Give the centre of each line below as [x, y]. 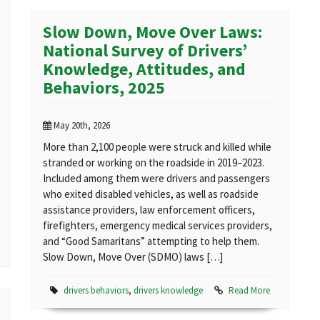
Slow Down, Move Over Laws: [152, 32]
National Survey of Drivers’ [145, 51]
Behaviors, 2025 [104, 88]
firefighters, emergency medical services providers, [157, 226]
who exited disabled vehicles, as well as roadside [151, 194]
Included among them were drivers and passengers [156, 179]
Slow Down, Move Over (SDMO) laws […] [133, 257]
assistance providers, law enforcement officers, [149, 210]
